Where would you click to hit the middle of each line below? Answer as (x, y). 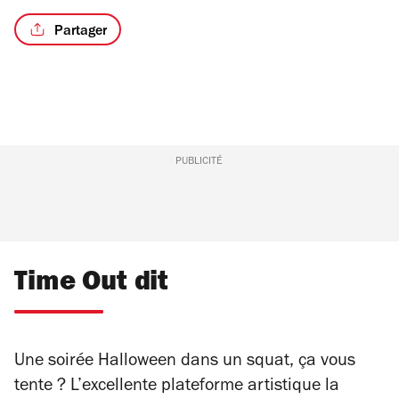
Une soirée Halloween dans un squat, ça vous (185, 362)
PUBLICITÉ (199, 162)
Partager (80, 32)
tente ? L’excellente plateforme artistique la (177, 387)
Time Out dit (92, 285)
